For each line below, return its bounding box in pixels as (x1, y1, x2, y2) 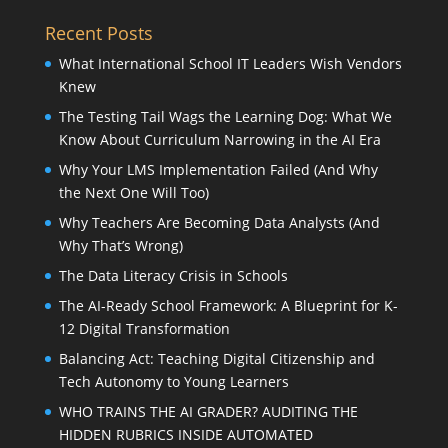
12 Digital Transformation (58, 319, 230, 339)
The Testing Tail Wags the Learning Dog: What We (58, 107, 392, 127)
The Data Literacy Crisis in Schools (58, 266, 288, 286)
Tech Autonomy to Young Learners (58, 372, 289, 392)
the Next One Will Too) (58, 183, 209, 203)
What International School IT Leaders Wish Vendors (58, 54, 402, 74)
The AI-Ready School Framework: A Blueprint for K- (58, 296, 398, 316)
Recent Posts (44, 21, 153, 46)
